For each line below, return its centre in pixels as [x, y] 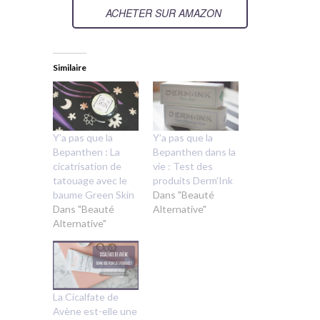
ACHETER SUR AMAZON [164, 13]
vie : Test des [183, 166]
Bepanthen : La [86, 152]
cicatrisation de [87, 166]
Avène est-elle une [95, 311]
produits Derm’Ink [193, 181]
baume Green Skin [94, 195]
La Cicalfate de [86, 296]
